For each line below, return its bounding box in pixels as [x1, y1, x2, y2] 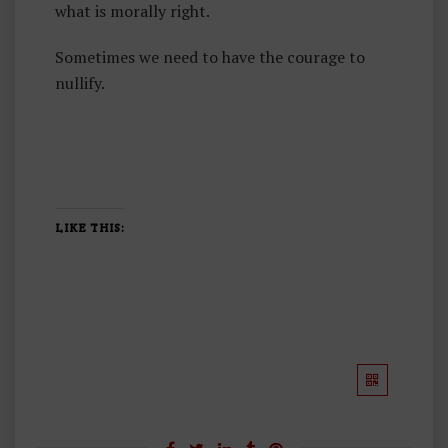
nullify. [55, 72, 105, 94]
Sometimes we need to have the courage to [55, 46, 365, 68]
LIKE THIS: [55, 220, 125, 235]
